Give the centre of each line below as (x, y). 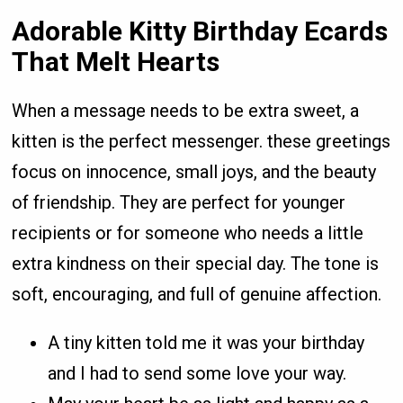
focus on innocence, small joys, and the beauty (194, 171)
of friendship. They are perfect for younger (179, 202)
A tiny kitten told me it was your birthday (206, 342)
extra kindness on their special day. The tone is (196, 263)
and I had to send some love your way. (197, 373)
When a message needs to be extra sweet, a (186, 110)
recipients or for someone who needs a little (188, 233)
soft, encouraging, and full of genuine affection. (197, 294)
